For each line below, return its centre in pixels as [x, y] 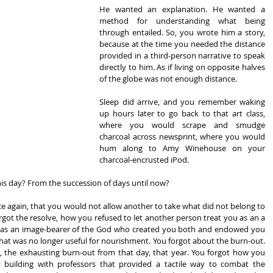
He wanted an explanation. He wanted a [182, 9]
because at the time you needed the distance [182, 44]
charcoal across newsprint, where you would [182, 136]
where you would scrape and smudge [182, 125]
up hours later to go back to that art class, [182, 113]
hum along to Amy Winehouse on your [182, 148]
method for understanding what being [182, 21]
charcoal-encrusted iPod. [144, 160]
